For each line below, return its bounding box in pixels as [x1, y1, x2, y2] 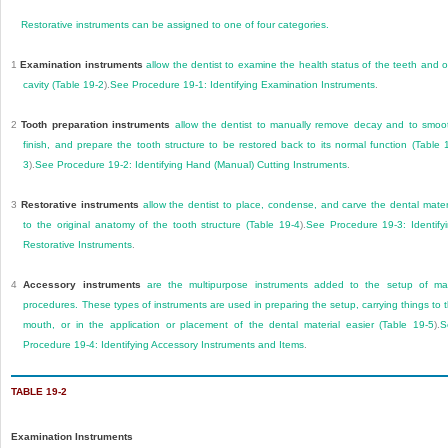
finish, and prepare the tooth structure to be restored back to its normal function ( [23, 139, 415, 151]
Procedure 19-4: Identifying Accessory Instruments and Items [23, 339, 305, 351]
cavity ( [23, 79, 56, 91]
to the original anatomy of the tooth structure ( [23, 219, 250, 231]
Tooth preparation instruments [21, 119, 171, 131]
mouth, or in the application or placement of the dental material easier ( [23, 319, 383, 331]
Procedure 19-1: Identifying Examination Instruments [132, 79, 376, 91]
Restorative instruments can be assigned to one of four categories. [21, 19, 330, 31]
